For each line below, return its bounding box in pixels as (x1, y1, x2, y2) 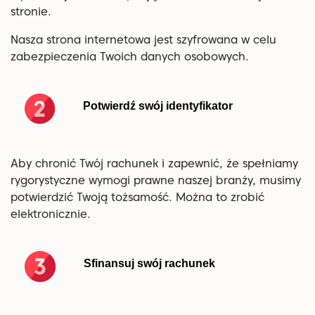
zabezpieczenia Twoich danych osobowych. (11, 50, 249, 63)
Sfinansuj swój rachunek (84, 257, 215, 269)
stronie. (11, 5, 51, 18)
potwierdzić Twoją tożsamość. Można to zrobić (11, 191, 264, 204)
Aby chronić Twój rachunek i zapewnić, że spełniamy (11, 157, 298, 170)
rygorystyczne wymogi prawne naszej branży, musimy (11, 174, 301, 187)
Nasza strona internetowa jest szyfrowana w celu (11, 33, 276, 46)
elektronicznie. (11, 207, 91, 221)
